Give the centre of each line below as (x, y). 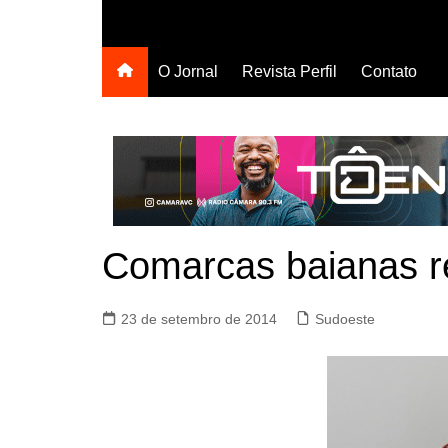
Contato (389, 71)
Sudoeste (345, 319)
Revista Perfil (289, 71)
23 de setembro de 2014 (199, 319)
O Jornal (188, 71)
